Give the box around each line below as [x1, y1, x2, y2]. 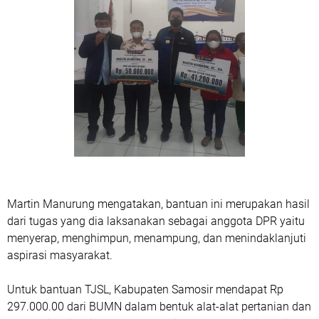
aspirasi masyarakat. [7, 248, 115, 262]
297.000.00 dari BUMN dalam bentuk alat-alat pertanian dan [7, 299, 311, 313]
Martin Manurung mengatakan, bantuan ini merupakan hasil [7, 197, 310, 211]
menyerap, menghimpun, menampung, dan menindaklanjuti [7, 231, 306, 245]
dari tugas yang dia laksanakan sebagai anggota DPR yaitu [7, 214, 305, 228]
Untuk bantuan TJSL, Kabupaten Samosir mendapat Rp [7, 282, 283, 296]
